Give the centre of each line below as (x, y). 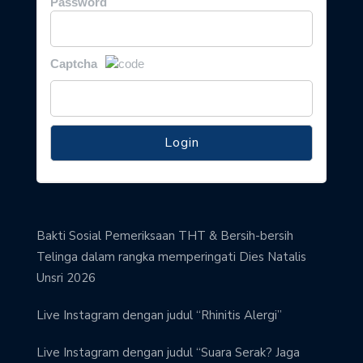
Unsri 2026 (66, 278)
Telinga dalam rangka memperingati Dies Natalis (171, 257)
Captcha (74, 63)
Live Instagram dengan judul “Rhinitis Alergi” (159, 316)
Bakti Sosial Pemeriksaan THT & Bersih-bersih (165, 236)
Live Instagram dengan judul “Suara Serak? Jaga (168, 353)
